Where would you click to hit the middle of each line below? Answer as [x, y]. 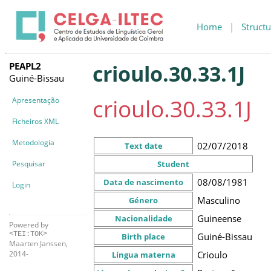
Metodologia [33, 142]
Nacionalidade [143, 218]
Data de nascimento [143, 182]
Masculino [219, 200]
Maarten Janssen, [38, 243]
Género [143, 200]
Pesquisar [29, 163]
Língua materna [143, 254]
